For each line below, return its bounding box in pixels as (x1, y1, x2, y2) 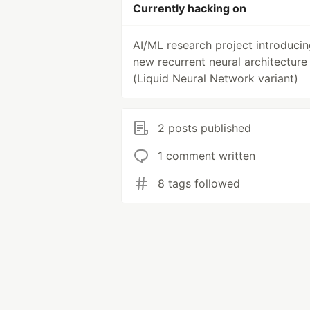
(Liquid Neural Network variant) (133, 71, 298, 85)
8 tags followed (158, 176, 240, 190)
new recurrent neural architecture (133, 55, 307, 69)
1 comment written (158, 149, 255, 163)
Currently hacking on (133, 1, 246, 15)
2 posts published (158, 121, 251, 135)
